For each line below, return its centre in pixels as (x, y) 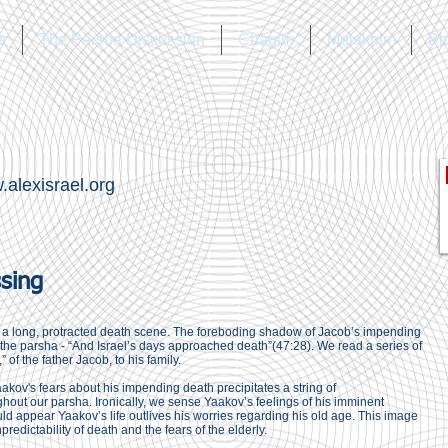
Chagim (266, 39)
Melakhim (361, 39)
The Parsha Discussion (122, 39)
